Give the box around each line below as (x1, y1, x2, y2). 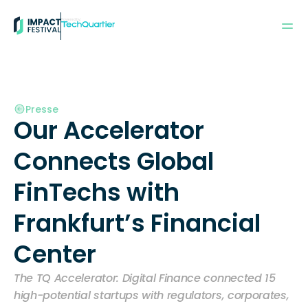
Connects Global (14, 144, 214, 178)
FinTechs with (14, 175, 179, 209)
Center (14, 237, 96, 271)
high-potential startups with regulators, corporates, (14, 287, 289, 303)
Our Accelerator (14, 113, 204, 147)
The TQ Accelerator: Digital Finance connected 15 (14, 270, 276, 286)
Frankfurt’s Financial (14, 206, 261, 240)
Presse (25, 102, 58, 116)
